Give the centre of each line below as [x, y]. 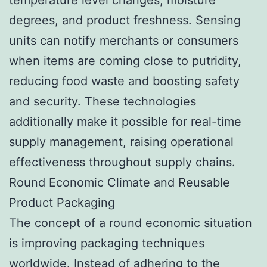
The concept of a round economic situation [131, 223]
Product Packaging [62, 202]
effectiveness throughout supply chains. [122, 162]
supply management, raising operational [121, 142]
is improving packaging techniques [107, 243]
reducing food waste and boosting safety [124, 81]
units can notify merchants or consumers [124, 40]
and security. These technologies [103, 101]
